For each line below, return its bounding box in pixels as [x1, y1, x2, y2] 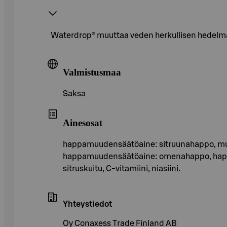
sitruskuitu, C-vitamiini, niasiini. [63, 164, 180, 173]
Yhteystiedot [63, 200, 112, 208]
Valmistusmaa [63, 67, 121, 78]
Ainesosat [63, 117, 102, 128]
